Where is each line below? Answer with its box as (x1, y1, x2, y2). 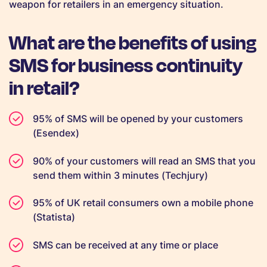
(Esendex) (33, 127, 79, 139)
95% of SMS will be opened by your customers (33, 113, 243, 125)
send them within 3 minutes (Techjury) (33, 169, 208, 181)
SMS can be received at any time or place (33, 238, 218, 251)
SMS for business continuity (9, 50, 243, 79)
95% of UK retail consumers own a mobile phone (33, 197, 253, 209)
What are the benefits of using (9, 27, 256, 56)
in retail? (9, 73, 79, 101)
